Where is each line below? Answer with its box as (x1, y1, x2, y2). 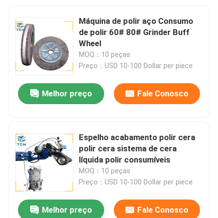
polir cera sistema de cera (79, 143, 177, 153)
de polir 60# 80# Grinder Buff (79, 27, 190, 37)
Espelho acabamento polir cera (79, 132, 196, 142)
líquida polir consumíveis (79, 154, 171, 164)
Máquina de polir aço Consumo (79, 16, 194, 26)
